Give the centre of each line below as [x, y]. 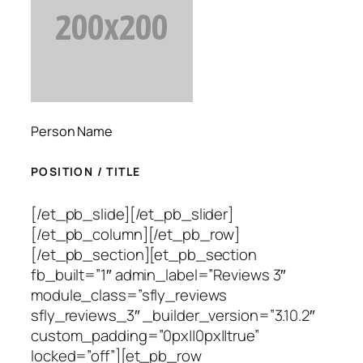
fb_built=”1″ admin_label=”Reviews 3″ [159, 274]
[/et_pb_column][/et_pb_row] [136, 234]
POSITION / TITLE [86, 172]
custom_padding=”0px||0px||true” [145, 335]
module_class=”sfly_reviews [129, 295]
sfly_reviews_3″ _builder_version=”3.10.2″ [173, 315]
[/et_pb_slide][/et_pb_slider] [132, 214]
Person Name [72, 132]
